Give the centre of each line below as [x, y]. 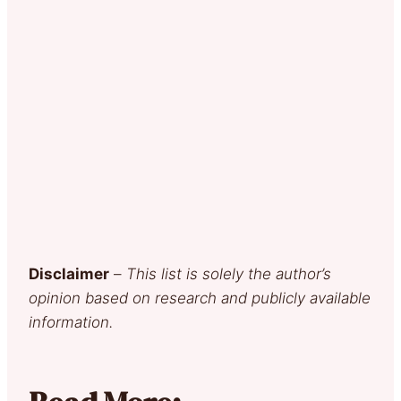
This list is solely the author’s [229, 273]
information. [71, 322]
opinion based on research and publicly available [200, 298]
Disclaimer [69, 273]
